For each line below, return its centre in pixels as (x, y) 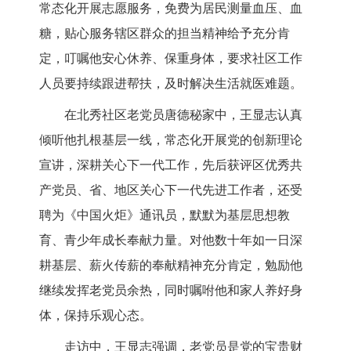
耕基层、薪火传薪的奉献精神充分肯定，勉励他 (171, 265)
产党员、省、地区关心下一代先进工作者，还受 (171, 190)
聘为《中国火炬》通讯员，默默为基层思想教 (165, 215)
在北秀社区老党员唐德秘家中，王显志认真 (183, 114)
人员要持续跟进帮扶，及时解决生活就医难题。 (171, 83)
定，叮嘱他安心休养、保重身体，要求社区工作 (171, 58)
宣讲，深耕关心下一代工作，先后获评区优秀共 (171, 165)
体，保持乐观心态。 (96, 315)
